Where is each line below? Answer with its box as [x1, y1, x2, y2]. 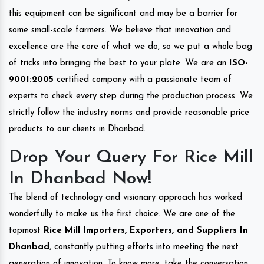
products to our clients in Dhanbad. [9, 124, 146, 134]
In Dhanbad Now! [9, 169, 151, 188]
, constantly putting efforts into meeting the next [49, 242, 239, 252]
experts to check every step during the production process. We [9, 91, 253, 101]
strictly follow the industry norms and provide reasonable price [9, 108, 249, 117]
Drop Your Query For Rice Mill [9, 148, 253, 167]
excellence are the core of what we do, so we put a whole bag [9, 42, 252, 51]
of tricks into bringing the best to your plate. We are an [9, 58, 229, 68]
